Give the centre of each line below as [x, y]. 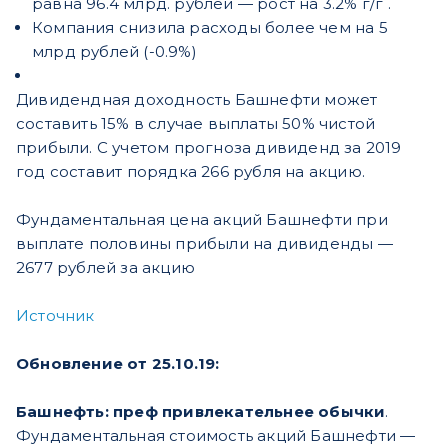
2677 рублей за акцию [105, 267]
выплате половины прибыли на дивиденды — [204, 243]
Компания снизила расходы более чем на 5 [210, 27]
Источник [55, 315]
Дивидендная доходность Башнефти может [197, 99]
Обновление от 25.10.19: [120, 363]
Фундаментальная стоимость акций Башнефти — [216, 435]
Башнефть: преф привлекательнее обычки [201, 411]
